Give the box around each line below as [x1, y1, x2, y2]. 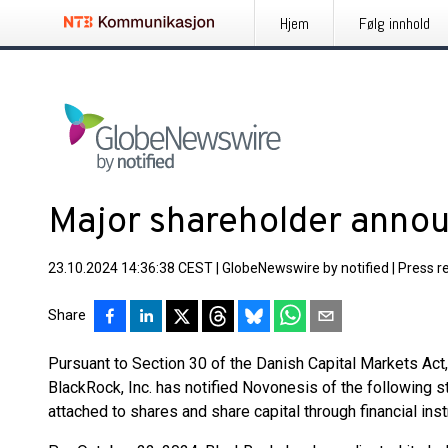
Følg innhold [359, 13, 430, 34]
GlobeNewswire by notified [222, 260, 389, 276]
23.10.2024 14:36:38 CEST [48, 260, 213, 276]
